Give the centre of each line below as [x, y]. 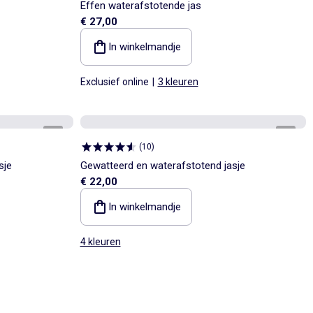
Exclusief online [114, 81]
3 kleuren [178, 81]
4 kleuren [100, 241]
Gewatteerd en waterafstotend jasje [162, 165]
